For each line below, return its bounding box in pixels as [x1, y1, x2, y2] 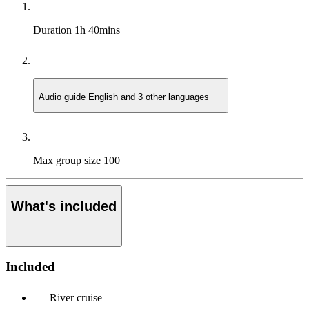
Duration [33, 23, 74, 36]
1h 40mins [74, 23, 120, 36]
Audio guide [39, 92, 88, 103]
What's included [11, 199, 117, 215]
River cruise [50, 292, 102, 304]
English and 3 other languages [88, 92, 212, 103]
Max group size [33, 154, 103, 167]
